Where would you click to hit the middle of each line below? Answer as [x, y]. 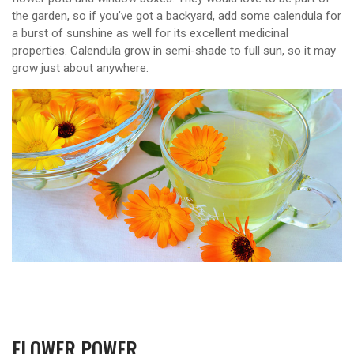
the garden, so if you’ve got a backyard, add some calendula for [177, 16]
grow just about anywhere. [80, 68]
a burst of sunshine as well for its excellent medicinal [150, 34]
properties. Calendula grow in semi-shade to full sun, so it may [174, 51]
